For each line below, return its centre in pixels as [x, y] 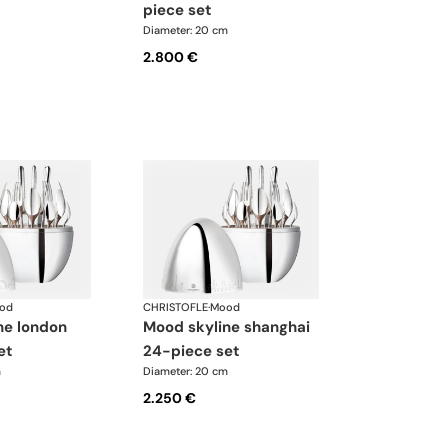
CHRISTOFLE [176, 307]
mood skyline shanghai [150, 327]
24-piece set [192, 351]
